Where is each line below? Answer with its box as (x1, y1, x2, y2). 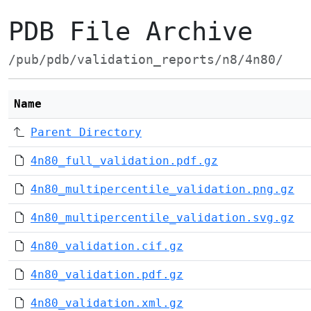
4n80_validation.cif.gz (31, 239, 183, 253)
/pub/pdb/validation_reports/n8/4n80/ (8, 53, 283, 67)
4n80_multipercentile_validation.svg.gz (31, 211, 294, 224)
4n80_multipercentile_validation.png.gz (31, 183, 294, 196)
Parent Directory (31, 126, 142, 139)
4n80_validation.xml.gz (31, 296, 183, 310)
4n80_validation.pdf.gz (31, 268, 183, 281)
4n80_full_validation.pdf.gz (31, 154, 218, 167)
